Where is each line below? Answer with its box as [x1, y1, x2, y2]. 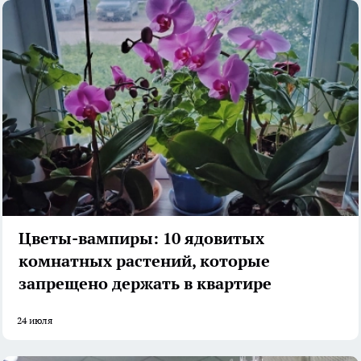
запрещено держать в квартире [19, 272, 272, 294]
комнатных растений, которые [19, 250, 270, 272]
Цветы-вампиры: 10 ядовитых [19, 227, 264, 249]
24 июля [17, 313, 52, 326]
